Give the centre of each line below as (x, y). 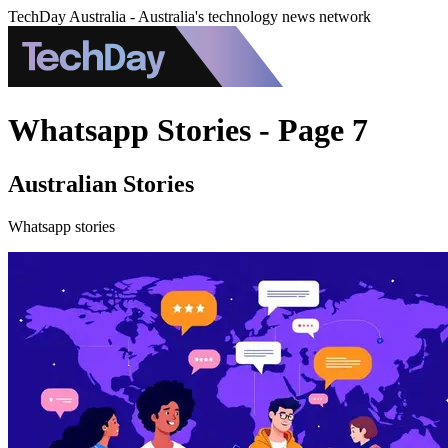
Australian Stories (101, 183)
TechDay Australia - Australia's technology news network (189, 16)
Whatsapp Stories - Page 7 (188, 130)
